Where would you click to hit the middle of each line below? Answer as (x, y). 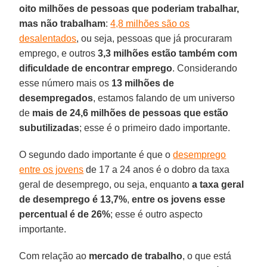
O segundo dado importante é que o (96, 154)
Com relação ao (54, 256)
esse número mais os (66, 83)
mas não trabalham (63, 23)
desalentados (48, 38)
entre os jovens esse (179, 199)
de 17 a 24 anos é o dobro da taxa (157, 169)
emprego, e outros (59, 53)
